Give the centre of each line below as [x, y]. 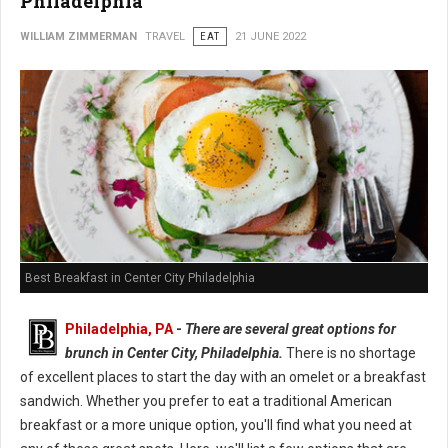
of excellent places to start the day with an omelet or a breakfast [223, 377]
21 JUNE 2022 [270, 36]
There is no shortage [349, 353]
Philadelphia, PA [119, 329]
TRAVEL [165, 36]
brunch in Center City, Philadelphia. [174, 353]
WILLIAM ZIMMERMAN [78, 36]
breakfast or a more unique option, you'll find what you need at [216, 425]
